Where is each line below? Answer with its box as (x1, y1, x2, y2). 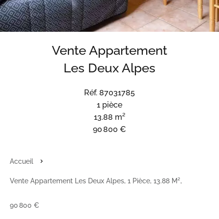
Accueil (10, 157, 33, 165)
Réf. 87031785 (84, 88, 135, 97)
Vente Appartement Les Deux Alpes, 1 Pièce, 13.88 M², (10, 177, 182, 185)
